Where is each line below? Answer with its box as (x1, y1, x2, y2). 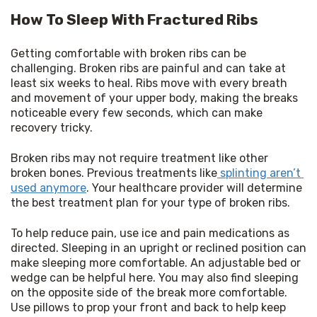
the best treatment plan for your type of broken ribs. (11, 195, 290, 209)
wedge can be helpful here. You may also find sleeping (11, 270, 299, 284)
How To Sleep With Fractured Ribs (11, 10, 258, 28)
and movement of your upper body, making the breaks (11, 91, 298, 105)
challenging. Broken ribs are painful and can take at (11, 61, 286, 75)
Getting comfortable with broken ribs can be (11, 46, 246, 60)
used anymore (11, 180, 86, 195)
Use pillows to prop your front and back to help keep (11, 300, 286, 314)
